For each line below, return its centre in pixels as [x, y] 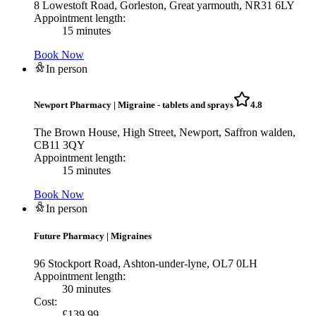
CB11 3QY [60, 145]
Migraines [131, 236]
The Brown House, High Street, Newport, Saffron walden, [165, 132]
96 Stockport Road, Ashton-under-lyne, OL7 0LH [146, 264]
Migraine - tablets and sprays [176, 104]
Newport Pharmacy [73, 104]
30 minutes [86, 289]
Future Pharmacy [69, 236]
